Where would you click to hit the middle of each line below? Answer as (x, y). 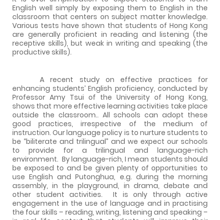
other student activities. (57, 194)
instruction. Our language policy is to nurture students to (110, 132)
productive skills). (42, 52)
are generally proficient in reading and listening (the (110, 34)
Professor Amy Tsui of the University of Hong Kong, (110, 97)
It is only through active (160, 194)
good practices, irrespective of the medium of (110, 124)
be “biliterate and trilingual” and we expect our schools (110, 141)
